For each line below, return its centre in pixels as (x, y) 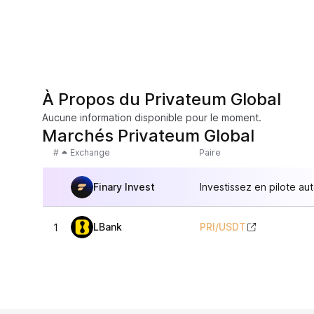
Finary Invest (124, 186)
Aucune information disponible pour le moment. (152, 117)
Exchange (90, 152)
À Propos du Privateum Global (162, 99)
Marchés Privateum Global (148, 136)
